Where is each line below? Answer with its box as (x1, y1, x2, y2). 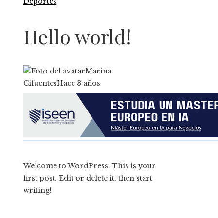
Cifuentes (23, 79, 57, 88)
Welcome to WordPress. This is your (23, 162, 156, 171)
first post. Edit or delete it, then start (23, 174, 152, 183)
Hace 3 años (57, 79, 100, 88)
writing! (23, 186, 52, 195)
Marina (85, 67, 111, 76)
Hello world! (23, 23, 131, 50)
